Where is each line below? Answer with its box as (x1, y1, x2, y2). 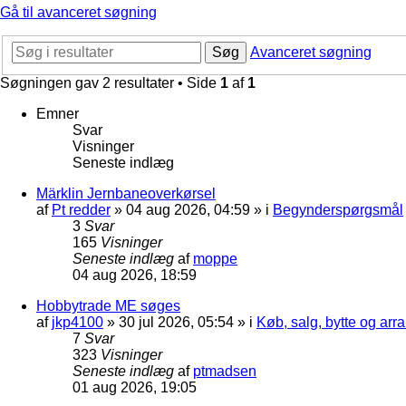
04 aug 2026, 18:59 (72, 266, 197, 283)
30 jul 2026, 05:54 (119, 314, 234, 330)
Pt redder (52, 201, 111, 217)
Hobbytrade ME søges (36, 297, 180, 314)
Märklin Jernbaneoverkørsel (36, 185, 216, 201)
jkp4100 (52, 314, 103, 330)
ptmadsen (193, 362, 256, 379)
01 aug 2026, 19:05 (72, 379, 197, 395)
